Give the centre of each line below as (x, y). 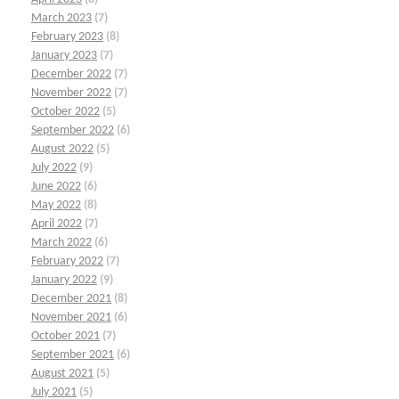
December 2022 (71, 75)
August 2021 (62, 374)
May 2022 (56, 206)
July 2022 (54, 168)
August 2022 (62, 150)
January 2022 (64, 281)
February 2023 (67, 37)
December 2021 (71, 299)
